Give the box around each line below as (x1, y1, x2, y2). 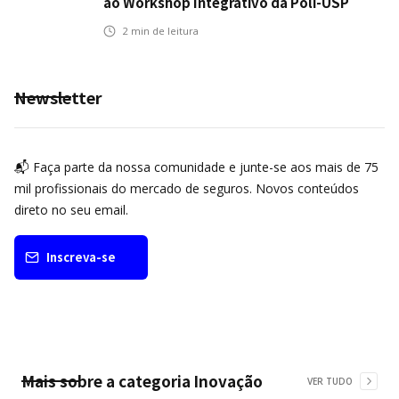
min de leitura (128, 23, 199, 37)
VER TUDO (307, 374, 353, 387)
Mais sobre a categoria (21, 369, 191, 392)
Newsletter (14, 85, 102, 109)
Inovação (193, 369, 263, 392)
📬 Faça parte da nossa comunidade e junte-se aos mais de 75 (14, 158, 379, 175)
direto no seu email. (14, 200, 128, 218)
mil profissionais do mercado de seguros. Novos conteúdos (14, 179, 359, 197)
